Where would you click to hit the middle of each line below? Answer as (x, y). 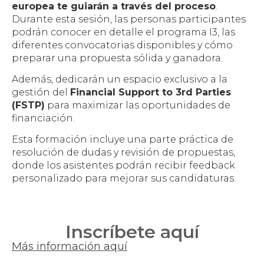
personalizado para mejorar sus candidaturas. (124, 179)
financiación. (43, 118)
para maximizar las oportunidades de (138, 105)
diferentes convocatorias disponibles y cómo (122, 45)
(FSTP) (28, 105)
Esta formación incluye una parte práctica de (123, 140)
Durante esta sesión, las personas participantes (129, 19)
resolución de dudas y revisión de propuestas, (123, 153)
